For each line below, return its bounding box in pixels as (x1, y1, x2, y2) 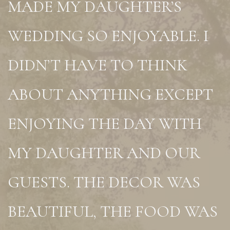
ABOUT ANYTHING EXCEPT (8, 84, 213, 104)
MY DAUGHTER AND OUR (8, 143, 200, 163)
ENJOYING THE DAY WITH (8, 113, 202, 133)
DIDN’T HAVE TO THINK (8, 55, 187, 75)
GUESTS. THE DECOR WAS (8, 172, 200, 192)
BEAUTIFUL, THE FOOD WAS (8, 201, 218, 221)
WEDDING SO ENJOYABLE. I (8, 26, 208, 46)
